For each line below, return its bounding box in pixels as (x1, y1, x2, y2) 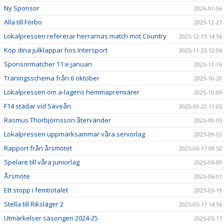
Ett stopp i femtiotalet (4, 185, 68, 194)
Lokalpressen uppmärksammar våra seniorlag (4, 129, 145, 138)
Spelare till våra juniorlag (4, 157, 79, 166)
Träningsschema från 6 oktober (4, 73, 99, 82)
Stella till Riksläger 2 (4, 199, 63, 208)
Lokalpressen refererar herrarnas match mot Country (4, 31, 166, 40)
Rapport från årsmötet (4, 143, 72, 152)
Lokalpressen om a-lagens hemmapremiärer (4, 87, 139, 96)
